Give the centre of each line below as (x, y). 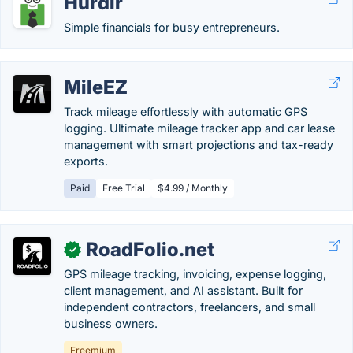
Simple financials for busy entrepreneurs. (172, 27)
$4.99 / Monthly (193, 188)
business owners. (111, 323)
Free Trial (124, 188)
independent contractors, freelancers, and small (190, 307)
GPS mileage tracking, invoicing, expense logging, (195, 274)
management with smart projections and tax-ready (199, 145)
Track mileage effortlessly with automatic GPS (186, 111)
